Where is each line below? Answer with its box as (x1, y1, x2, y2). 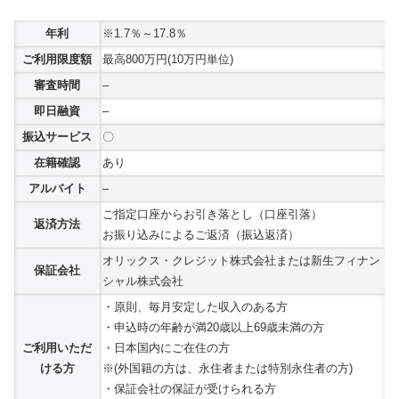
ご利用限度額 (22, 52, 92, 66)
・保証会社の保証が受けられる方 (102, 381, 276, 395)
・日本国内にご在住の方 (102, 340, 230, 354)
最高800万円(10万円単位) (102, 52, 233, 66)
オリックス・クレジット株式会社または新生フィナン (102, 253, 380, 267)
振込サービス (22, 129, 92, 143)
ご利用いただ (22, 340, 92, 354)
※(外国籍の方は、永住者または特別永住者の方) (102, 361, 353, 375)
